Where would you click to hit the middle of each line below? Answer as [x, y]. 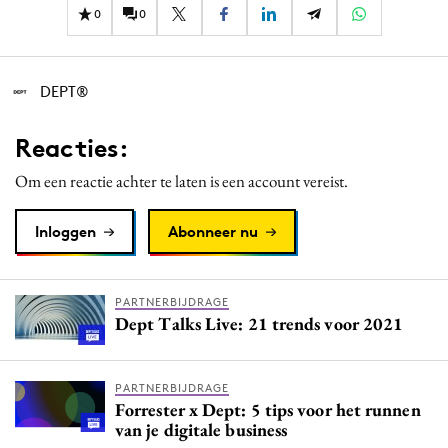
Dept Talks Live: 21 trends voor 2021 [259, 324]
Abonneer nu [213, 232]
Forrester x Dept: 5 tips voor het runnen [268, 410]
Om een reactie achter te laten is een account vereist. [181, 181]
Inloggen [65, 232]
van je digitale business [201, 430]
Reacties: [72, 148]
